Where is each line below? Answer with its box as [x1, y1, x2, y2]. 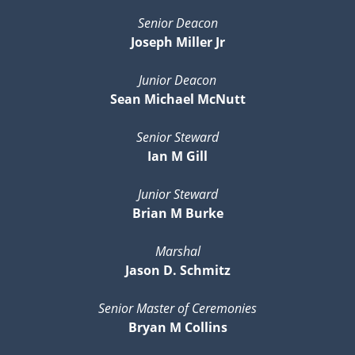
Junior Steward [137, 185, 218, 203]
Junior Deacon [139, 71, 216, 89]
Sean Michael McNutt [109, 90, 246, 108]
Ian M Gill [147, 147, 208, 165]
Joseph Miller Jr [130, 32, 225, 51]
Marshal [155, 242, 200, 260]
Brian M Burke [132, 204, 223, 222]
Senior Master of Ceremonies [98, 299, 257, 317]
